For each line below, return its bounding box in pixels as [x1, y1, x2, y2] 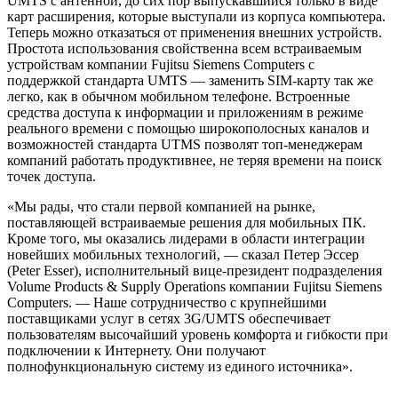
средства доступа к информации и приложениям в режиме [7, 105, 363, 121]
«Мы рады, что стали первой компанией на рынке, [7, 199, 315, 215]
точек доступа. [7, 169, 96, 185]
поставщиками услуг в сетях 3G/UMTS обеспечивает [7, 311, 330, 327]
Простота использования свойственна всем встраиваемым [7, 41, 362, 57]
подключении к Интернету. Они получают [7, 343, 266, 359]
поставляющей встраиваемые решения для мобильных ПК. [7, 215, 366, 231]
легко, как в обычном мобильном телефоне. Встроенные [7, 89, 350, 105]
